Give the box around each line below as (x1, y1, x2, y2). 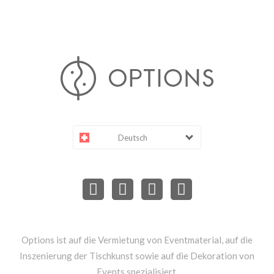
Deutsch (118, 133, 147, 143)
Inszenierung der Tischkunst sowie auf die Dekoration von (20, 250, 254, 262)
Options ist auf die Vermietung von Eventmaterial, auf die (21, 234, 253, 246)
